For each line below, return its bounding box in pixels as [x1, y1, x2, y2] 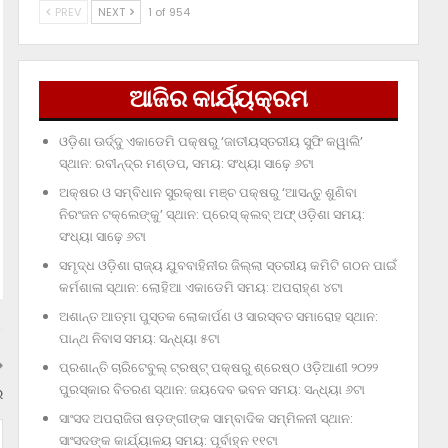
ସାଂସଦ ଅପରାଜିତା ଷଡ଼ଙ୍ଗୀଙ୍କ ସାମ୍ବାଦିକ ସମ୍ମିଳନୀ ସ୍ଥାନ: [58, 409, 353, 429]
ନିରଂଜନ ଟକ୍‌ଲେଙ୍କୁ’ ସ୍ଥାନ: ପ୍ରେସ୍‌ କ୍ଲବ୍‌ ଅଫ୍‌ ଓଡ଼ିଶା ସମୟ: [58, 205, 365, 225]
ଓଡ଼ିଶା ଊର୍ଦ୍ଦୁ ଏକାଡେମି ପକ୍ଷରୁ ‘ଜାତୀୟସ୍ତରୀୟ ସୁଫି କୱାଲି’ [58, 132, 363, 152]
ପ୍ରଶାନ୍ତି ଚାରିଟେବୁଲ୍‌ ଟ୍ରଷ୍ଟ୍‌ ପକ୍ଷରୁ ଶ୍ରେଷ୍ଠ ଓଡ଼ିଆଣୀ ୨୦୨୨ [58, 358, 378, 378]
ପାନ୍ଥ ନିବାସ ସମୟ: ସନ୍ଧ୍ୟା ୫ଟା [58, 329, 220, 349]
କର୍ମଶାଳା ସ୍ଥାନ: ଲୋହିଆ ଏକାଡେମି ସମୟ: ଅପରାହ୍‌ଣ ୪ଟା [58, 278, 343, 298]
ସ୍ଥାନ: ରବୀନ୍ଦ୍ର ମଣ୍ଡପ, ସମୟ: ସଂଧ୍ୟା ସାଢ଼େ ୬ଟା [58, 154, 314, 174]
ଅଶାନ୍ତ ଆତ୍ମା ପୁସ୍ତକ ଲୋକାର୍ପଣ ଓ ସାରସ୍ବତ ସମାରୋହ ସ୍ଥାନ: [58, 307, 378, 327]
